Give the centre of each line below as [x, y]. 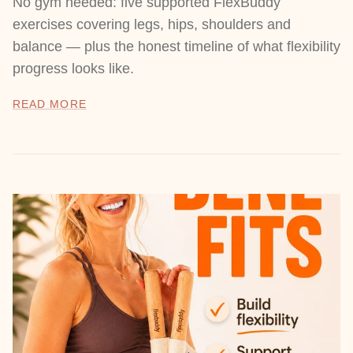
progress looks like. [73, 68]
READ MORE [50, 104]
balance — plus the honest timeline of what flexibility [176, 46]
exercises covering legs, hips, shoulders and [152, 24]
